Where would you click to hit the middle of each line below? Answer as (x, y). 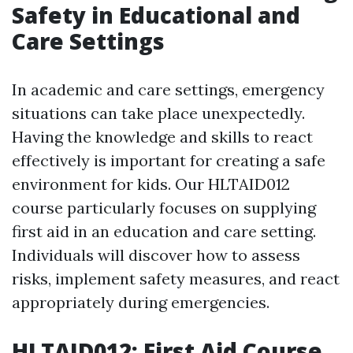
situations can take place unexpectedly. (158, 113)
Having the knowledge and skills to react (162, 137)
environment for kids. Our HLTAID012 (151, 184)
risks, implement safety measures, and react (176, 279)
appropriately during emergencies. (141, 303)
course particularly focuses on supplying (164, 208)
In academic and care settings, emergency (168, 90)
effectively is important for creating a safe (169, 161)
